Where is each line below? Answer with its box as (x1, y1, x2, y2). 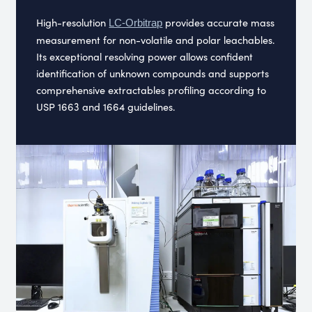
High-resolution (36, 15, 109, 29)
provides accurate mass (162, 15, 275, 29)
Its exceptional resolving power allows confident (36, 49, 253, 63)
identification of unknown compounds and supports (36, 65, 270, 80)
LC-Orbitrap (109, 17, 163, 29)
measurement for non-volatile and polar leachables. (36, 32, 276, 47)
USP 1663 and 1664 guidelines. (36, 99, 176, 114)
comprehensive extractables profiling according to (36, 82, 267, 97)
